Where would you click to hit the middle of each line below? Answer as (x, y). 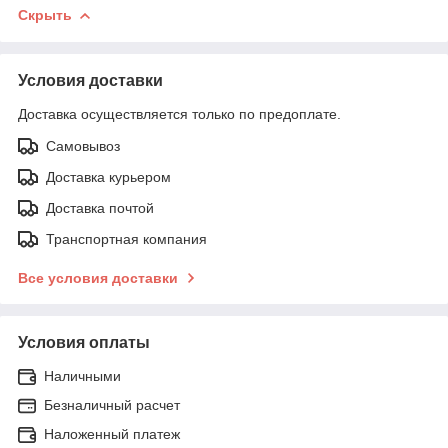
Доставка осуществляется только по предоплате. (179, 113)
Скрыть (45, 14)
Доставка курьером (108, 176)
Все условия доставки (98, 277)
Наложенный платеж (112, 433)
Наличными (82, 375)
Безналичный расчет (112, 404)
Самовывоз (83, 145)
